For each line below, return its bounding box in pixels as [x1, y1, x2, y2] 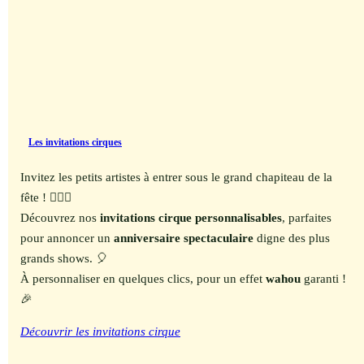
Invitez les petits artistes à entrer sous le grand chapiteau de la [20, 171, 332, 184]
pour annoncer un [20, 232, 114, 245]
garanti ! [301, 272, 346, 286]
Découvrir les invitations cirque [20, 325, 180, 339]
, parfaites [282, 211, 331, 225]
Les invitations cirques [28, 136, 122, 149]
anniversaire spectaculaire [114, 232, 253, 245]
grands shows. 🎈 [20, 252, 108, 266]
